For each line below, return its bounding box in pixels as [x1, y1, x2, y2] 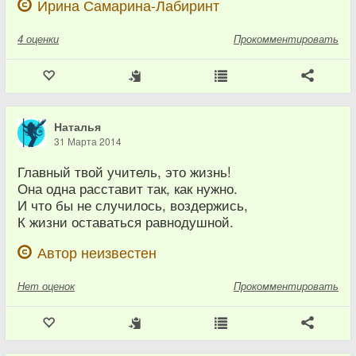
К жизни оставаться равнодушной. [17, 212, 234, 232]
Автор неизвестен [33, 242, 157, 263]
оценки [26, 31, 59, 47]
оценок [42, 278, 75, 294]
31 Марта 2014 [54, 134, 122, 149]
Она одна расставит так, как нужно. [17, 179, 238, 199]
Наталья [54, 118, 101, 135]
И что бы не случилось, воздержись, [17, 195, 248, 215]
